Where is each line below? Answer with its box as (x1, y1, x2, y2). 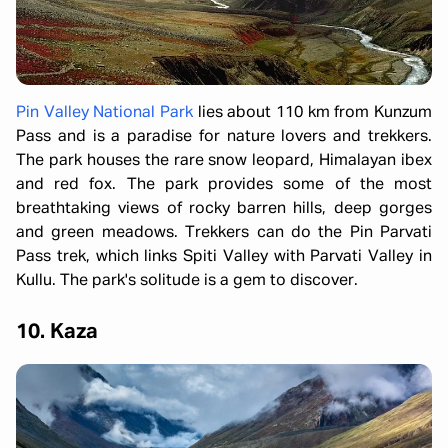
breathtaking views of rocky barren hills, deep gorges (16, 201, 432, 218)
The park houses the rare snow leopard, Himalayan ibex (16, 153, 432, 170)
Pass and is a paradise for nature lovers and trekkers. (16, 129, 432, 146)
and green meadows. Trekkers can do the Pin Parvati (16, 225, 432, 242)
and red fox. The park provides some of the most (16, 177, 432, 194)
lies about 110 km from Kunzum (193, 105, 432, 122)
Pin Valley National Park (16, 105, 193, 122)
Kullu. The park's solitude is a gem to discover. (16, 273, 358, 290)
